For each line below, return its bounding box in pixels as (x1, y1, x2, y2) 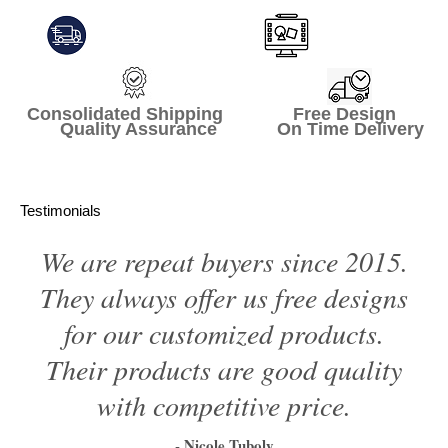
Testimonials (20, 201, 101, 219)
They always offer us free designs (40, 277, 408, 316)
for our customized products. (64, 313, 384, 352)
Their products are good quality (46, 349, 402, 388)
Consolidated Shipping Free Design (27, 103, 421, 124)
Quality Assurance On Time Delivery (24, 118, 424, 139)
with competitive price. (97, 385, 351, 424)
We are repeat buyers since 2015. (40, 241, 408, 280)
